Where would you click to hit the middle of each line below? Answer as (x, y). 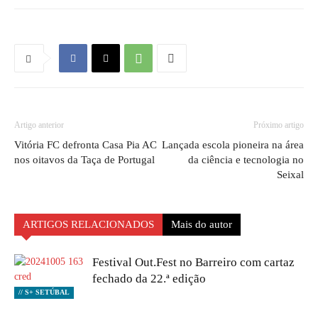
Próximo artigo (279, 125)
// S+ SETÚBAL (44, 292)
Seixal (290, 175)
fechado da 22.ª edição (149, 279)
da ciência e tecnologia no (246, 160)
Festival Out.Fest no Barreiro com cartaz (193, 262)
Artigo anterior (39, 125)
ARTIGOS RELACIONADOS (88, 224)
